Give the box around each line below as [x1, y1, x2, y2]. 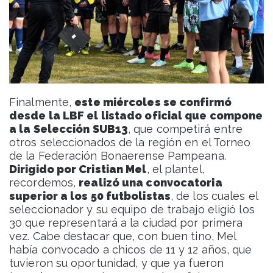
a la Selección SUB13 [9, 122, 129, 135]
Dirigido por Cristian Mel [9, 162, 147, 175]
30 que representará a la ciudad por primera [9, 216, 243, 229]
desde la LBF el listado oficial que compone [9, 108, 263, 122]
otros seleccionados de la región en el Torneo [9, 135, 251, 149]
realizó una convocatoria [79, 175, 222, 189]
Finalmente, [9, 95, 75, 108]
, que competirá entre [128, 122, 243, 135]
